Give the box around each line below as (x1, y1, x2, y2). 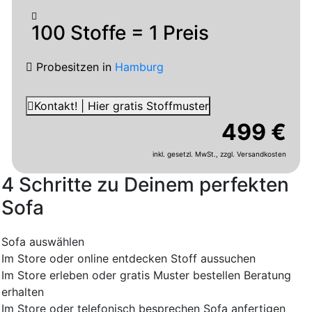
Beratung (244, 268, 291, 283)
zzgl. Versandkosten (220, 150, 286, 159)
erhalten (1, 285, 44, 299)
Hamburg (115, 60, 164, 75)
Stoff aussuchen (171, 251, 256, 266)
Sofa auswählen (1, 235, 84, 249)
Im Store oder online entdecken (1, 251, 167, 266)
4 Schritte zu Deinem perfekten (1, 173, 289, 197)
